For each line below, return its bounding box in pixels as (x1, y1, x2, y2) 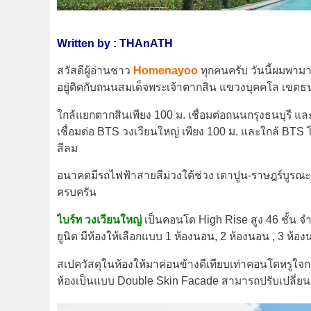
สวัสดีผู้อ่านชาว (57, 65, 133, 77)
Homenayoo (133, 65, 201, 77)
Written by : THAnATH (57, 37, 173, 49)
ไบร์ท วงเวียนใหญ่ (57, 214, 142, 226)
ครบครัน (57, 186, 96, 199)
